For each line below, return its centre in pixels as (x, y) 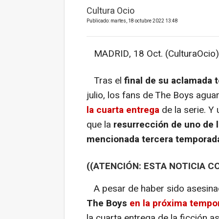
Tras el (105, 81)
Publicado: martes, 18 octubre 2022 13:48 (132, 21)
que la (99, 125)
